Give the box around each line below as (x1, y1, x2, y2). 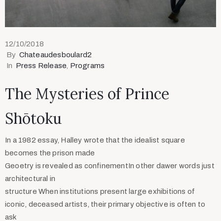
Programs (70, 62, 105, 70)
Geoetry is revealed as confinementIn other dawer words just (5, 162, 215, 170)
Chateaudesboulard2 (19, 51, 92, 59)
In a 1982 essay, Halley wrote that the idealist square (5, 136, 185, 145)
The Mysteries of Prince (5, 84, 169, 104)
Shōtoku (5, 109, 62, 128)
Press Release (15, 62, 67, 70)
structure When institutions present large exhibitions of (5, 187, 195, 196)
